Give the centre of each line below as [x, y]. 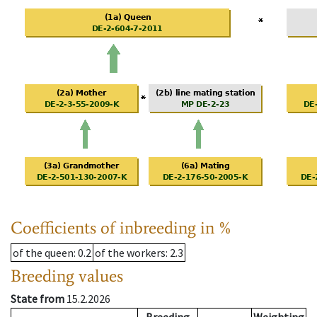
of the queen [43, 253]
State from [38, 299]
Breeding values [67, 276]
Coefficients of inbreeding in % [121, 228]
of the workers [130, 253]
